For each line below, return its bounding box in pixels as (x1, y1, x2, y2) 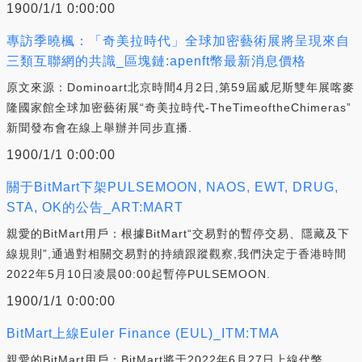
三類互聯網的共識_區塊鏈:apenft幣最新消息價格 (6, 53, 306, 68)
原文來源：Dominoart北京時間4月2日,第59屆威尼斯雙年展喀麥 (6, 80, 355, 94)
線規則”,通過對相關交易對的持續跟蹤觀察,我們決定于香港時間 (6, 246, 347, 260)
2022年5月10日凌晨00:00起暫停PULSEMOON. (6, 267, 271, 280)
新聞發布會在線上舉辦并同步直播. (6, 120, 192, 134)
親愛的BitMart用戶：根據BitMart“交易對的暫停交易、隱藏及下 (6, 226, 350, 240)
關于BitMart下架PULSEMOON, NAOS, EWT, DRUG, (6, 179, 339, 194)
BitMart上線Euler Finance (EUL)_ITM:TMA (6, 326, 280, 340)
